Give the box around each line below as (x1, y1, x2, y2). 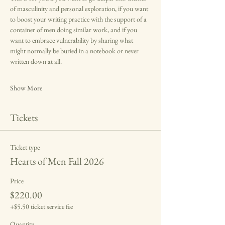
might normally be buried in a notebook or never (10, 46, 140, 56)
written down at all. (10, 57, 62, 66)
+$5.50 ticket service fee (10, 202, 73, 211)
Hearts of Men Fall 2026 (10, 155, 104, 168)
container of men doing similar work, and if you (10, 25, 139, 35)
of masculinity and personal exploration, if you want (10, 4, 150, 14)
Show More (10, 83, 42, 93)
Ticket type (10, 143, 40, 152)
